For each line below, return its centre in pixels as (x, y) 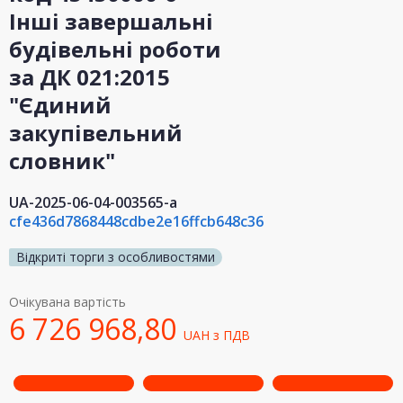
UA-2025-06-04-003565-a (93, 203)
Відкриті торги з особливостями (116, 257)
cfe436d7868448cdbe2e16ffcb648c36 (136, 222)
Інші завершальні (111, 22)
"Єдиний (60, 105)
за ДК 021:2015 (90, 77)
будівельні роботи (115, 49)
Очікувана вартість (67, 302)
